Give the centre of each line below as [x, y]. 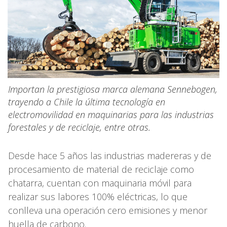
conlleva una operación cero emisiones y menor [108, 210]
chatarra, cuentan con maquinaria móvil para [100, 183]
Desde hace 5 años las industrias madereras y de [110, 155]
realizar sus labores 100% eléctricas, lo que [98, 196]
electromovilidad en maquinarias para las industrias [111, 114]
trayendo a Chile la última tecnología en [87, 102]
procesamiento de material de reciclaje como [101, 169]
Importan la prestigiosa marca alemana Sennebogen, [113, 89]
